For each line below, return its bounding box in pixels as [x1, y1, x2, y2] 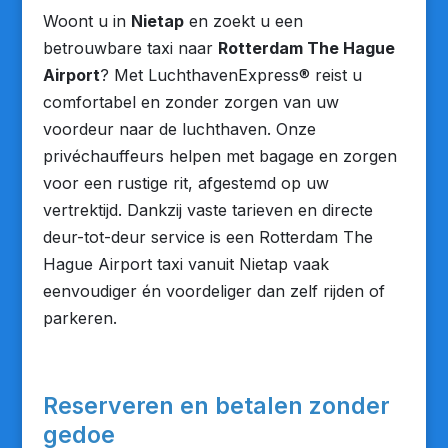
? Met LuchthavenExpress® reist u [99, 65, 362, 85]
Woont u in [42, 11, 131, 31]
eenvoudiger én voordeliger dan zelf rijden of [42, 281, 385, 301]
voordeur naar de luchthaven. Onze [42, 119, 316, 139]
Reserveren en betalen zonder [42, 392, 390, 420]
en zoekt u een [183, 11, 303, 31]
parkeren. [42, 308, 117, 328]
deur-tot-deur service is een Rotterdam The [42, 227, 373, 247]
